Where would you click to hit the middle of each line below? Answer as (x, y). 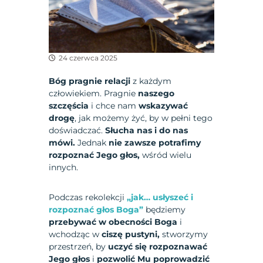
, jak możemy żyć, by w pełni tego (144, 118)
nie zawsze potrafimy (155, 142)
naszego (156, 93)
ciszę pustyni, (131, 234)
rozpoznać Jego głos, (95, 155)
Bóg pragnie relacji (90, 81)
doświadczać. (77, 130)
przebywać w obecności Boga (113, 222)
